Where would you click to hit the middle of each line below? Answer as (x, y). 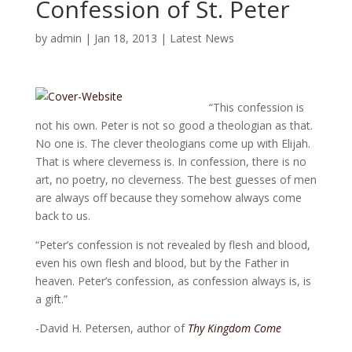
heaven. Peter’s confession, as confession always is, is (173, 280)
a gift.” (51, 299)
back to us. (62, 215)
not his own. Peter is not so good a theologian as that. (174, 125)
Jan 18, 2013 (125, 38)
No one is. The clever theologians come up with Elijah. (172, 143)
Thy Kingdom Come (234, 328)
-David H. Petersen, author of (111, 328)
